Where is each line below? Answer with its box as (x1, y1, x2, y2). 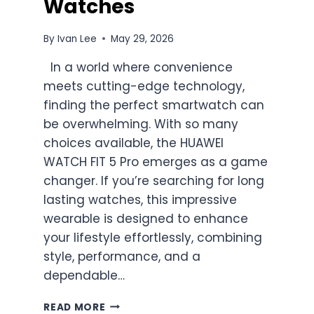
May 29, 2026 (110, 32, 174, 46)
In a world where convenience (43, 58, 233, 76)
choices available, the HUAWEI (43, 134, 224, 151)
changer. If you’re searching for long (43, 172, 265, 189)
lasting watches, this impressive (43, 191, 238, 208)
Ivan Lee (57, 32, 97, 46)
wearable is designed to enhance (43, 210, 249, 227)
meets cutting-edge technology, (43, 77, 245, 95)
